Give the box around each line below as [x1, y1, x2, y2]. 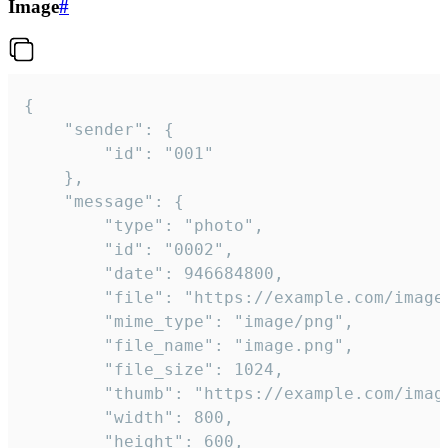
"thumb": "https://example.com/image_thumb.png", [24, 384, 104, 404]
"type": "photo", [24, 216, 104, 236]
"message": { [24, 192, 64, 212]
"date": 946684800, [24, 264, 104, 284]
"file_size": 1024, [24, 360, 104, 380]
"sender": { [24, 120, 64, 140]
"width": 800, [24, 408, 104, 428]
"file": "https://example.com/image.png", [24, 288, 104, 308]
